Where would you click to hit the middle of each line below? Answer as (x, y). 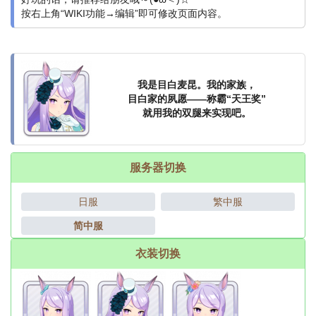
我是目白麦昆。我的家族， (196, 85)
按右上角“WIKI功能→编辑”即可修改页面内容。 (124, 14)
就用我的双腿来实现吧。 (196, 113)
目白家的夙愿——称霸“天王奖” (196, 99)
